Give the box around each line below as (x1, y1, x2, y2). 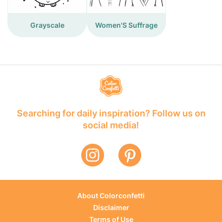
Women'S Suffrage (95, 21, 158, 29)
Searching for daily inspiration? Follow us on (16, 108, 206, 119)
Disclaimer (93, 203, 129, 212)
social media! (83, 120, 139, 131)
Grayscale (30, 21, 64, 29)
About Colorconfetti (77, 191, 145, 200)
